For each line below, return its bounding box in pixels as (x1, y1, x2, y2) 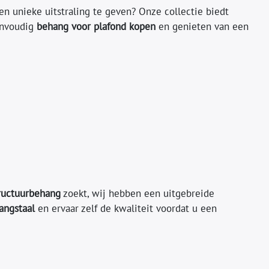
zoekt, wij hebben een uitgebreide (60, 186, 214, 200)
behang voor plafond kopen (36, 19, 156, 33)
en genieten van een (155, 19, 249, 33)
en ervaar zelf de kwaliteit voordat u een (34, 201, 217, 215)
